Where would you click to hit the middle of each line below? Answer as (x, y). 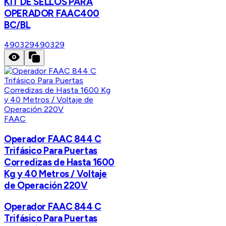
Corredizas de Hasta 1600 (60, 162)
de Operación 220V (46, 186)
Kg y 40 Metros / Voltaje (56, 174)
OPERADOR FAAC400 (52, 13)
